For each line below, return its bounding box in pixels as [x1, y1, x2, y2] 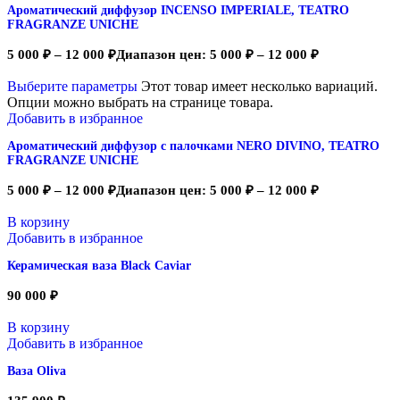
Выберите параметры [7, 79, 137, 95]
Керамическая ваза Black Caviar [7, 259, 191, 273]
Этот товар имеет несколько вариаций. [141, 79, 378, 95]
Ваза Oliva [7, 364, 66, 379]
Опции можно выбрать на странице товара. [7, 95, 273, 111]
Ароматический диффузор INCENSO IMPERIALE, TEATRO [7, 4, 349, 18]
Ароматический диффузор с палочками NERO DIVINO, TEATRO [7, 139, 379, 154]
